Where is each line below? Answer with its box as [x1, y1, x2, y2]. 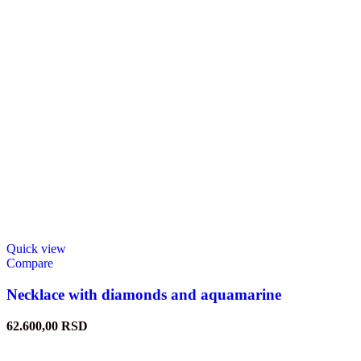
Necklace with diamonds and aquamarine [6, 286, 281, 304]
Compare [6, 256, 53, 271]
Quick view [6, 242, 66, 256]
